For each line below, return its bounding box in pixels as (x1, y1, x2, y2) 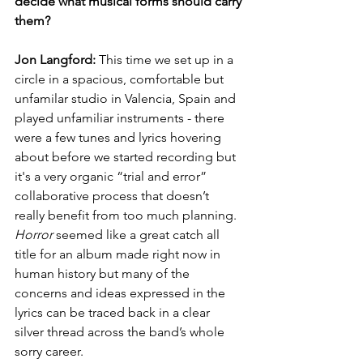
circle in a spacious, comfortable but (15, 71, 227, 87)
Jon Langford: (15, 52, 96, 67)
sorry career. (15, 344, 83, 359)
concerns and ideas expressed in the (15, 285, 228, 301)
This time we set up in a (96, 52, 237, 67)
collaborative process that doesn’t (15, 188, 212, 203)
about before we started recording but (15, 149, 239, 164)
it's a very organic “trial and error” (15, 169, 210, 184)
